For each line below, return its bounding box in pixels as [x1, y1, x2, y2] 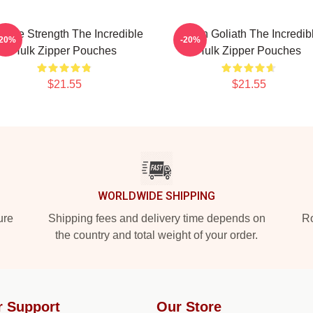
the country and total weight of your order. [55, 229, 258, 241]
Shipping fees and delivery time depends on [48, 212, 265, 224]
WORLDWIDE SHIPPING [98, 189, 215, 203]
